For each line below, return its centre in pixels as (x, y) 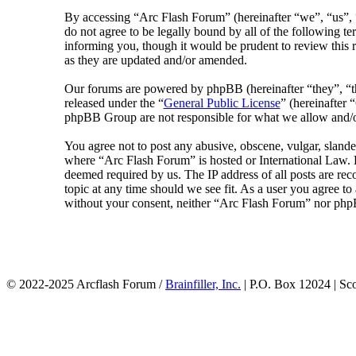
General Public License (222, 103)
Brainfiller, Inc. (203, 284)
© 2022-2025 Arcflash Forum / (86, 284)
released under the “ (114, 103)
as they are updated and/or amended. (155, 60)
